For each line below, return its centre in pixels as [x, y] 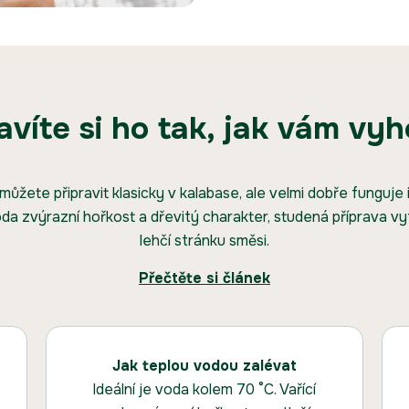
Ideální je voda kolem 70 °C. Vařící [204, 390]
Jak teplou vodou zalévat [204, 366]
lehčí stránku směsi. [204, 241]
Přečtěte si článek [204, 278]
